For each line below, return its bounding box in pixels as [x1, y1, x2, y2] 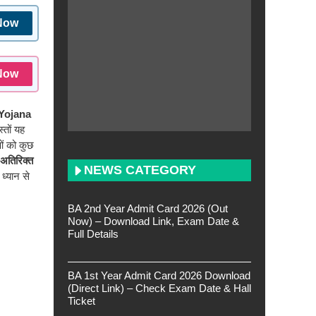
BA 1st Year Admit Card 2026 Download [68, 269, 250, 281]
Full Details [68, 228, 119, 240]
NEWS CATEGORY [84, 163, 196, 177]
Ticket [68, 295, 95, 307]
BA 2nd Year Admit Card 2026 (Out [68, 202, 228, 214]
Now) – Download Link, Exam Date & [68, 215, 239, 227]
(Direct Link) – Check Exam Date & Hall [68, 282, 251, 294]
